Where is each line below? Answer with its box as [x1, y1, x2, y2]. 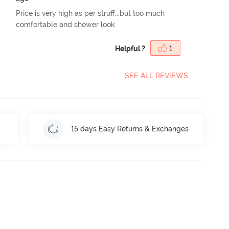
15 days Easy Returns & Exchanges [71, 125, 189, 133]
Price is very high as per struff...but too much [16, 9, 165, 17]
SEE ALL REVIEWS [125, 71, 188, 80]
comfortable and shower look [16, 20, 116, 29]
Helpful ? [115, 44, 145, 53]
